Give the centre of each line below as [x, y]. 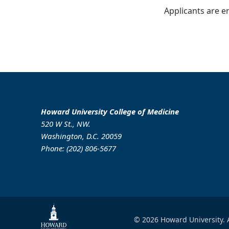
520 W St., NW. [66, 124]
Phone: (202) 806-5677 [78, 148]
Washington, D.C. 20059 [81, 136]
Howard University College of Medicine [110, 111]
